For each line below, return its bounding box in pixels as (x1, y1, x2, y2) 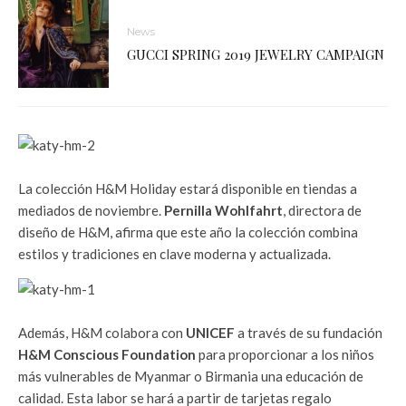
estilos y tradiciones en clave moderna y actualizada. (18, 246, 331, 262)
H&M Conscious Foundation (18, 346, 196, 362)
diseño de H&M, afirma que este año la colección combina (18, 224, 358, 240)
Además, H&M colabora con (18, 324, 186, 341)
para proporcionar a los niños (196, 346, 374, 362)
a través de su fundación (235, 324, 382, 341)
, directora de (283, 202, 362, 218)
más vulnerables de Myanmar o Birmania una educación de (18, 368, 363, 384)
